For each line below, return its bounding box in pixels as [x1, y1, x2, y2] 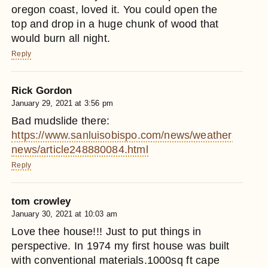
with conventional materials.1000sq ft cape [11, 254, 220, 267]
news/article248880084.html [11, 143, 148, 156]
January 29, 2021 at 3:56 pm [11, 98, 113, 108]
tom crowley [11, 196, 71, 208]
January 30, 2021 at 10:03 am [11, 209, 117, 219]
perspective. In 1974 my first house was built [11, 240, 230, 252]
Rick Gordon [11, 84, 72, 96]
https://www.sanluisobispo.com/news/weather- [11, 129, 236, 141]
